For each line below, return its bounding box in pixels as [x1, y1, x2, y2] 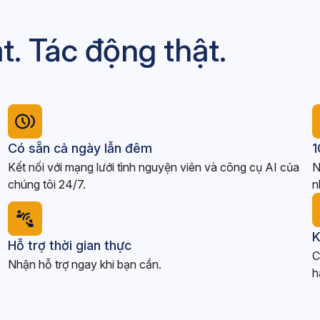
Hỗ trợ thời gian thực [7, 238, 131, 253]
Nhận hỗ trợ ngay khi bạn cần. [7, 257, 161, 271]
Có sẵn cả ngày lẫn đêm [7, 141, 152, 156]
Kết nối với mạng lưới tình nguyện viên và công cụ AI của [7, 160, 299, 174]
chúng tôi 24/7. [7, 177, 86, 191]
